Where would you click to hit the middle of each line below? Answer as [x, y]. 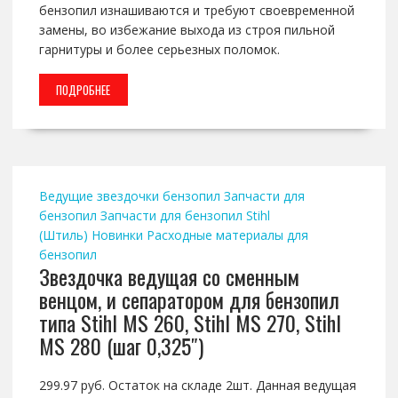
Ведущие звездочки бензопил [129, 196]
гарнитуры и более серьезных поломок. [159, 50]
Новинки [117, 235]
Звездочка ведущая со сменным [169, 277]
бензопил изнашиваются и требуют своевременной [196, 11]
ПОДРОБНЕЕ [84, 90]
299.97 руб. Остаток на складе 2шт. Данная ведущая [197, 386]
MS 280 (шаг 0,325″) [121, 346]
